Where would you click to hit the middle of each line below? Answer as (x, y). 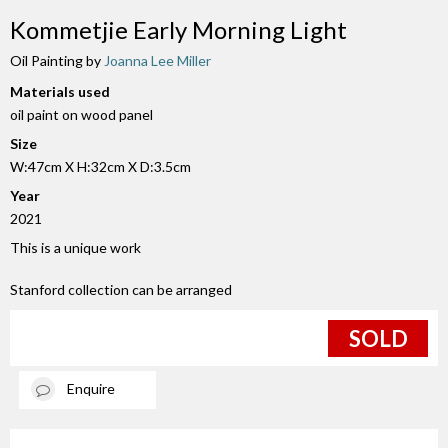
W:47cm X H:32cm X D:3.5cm (100, 167)
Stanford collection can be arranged (121, 290)
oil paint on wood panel (81, 115)
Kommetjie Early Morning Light (178, 30)
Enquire (90, 388)
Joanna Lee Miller (157, 61)
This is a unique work (75, 248)
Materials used (60, 92)
